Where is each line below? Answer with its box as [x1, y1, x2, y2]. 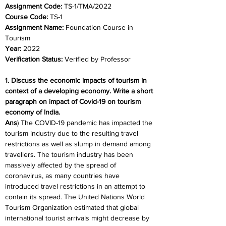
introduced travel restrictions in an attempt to [5, 182, 147, 190]
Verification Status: [5, 55, 65, 63]
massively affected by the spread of [5, 161, 118, 169]
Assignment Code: [5, 2, 64, 10]
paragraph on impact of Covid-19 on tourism [5, 97, 143, 105]
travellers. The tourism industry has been [5, 150, 135, 158]
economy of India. [5, 108, 60, 116]
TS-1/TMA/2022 [64, 2, 111, 10]
